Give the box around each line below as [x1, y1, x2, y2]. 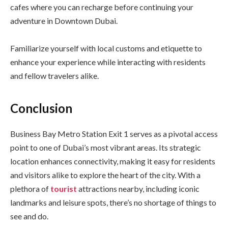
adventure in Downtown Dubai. [10, 16, 118, 26]
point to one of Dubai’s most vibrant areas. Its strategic [10, 142, 201, 152]
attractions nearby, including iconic [78, 183, 199, 193]
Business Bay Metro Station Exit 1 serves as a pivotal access [10, 128, 218, 138]
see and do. [10, 211, 48, 221]
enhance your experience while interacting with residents [10, 57, 206, 67]
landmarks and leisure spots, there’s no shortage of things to [10, 197, 216, 207]
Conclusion [10, 100, 72, 116]
